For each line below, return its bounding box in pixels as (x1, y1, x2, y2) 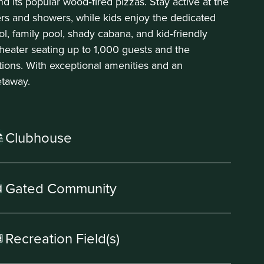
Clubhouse (5, 127, 72, 147)
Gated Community (5, 177, 117, 198)
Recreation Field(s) (5, 227, 120, 248)
